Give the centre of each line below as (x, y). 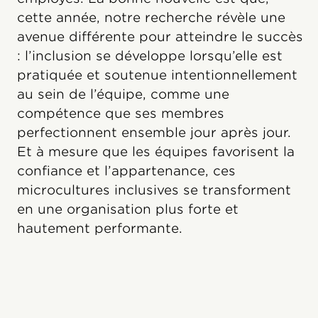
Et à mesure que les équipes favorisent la (156, 152)
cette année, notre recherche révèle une (151, 17)
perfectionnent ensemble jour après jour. (154, 132)
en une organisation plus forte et (128, 209)
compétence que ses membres (121, 113)
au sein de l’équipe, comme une (123, 94)
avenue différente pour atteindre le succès (160, 37)
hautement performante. (100, 228)
